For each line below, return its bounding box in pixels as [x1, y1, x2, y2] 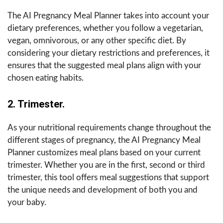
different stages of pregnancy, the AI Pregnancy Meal [7, 135, 201, 144]
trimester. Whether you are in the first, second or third [7, 160, 205, 169]
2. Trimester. [7, 98, 65, 110]
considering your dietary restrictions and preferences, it [7, 48, 210, 57]
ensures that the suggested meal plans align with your [7, 61, 201, 70]
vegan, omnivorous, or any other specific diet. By [7, 36, 186, 45]
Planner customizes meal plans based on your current [7, 148, 201, 157]
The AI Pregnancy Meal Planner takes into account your [7, 11, 209, 20]
